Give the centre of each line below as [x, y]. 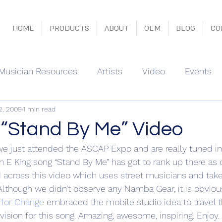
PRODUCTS [69, 28]
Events [198, 71]
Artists [110, 71]
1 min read [39, 109]
